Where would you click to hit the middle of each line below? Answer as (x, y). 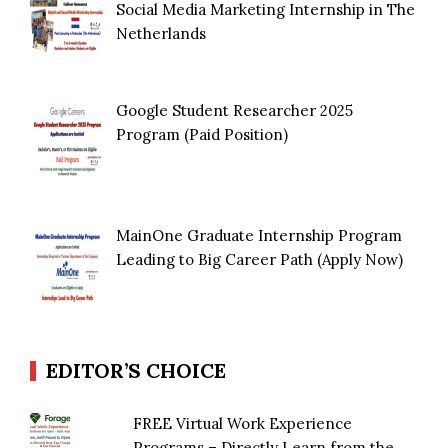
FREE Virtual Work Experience (243, 423)
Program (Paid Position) (202, 134)
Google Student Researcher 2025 (235, 110)
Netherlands (161, 33)
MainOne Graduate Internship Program (259, 236)
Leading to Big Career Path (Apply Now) (260, 260)
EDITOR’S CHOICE (136, 370)
